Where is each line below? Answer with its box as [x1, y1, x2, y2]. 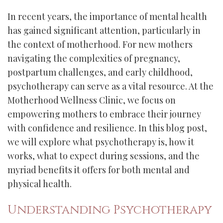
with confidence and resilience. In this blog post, [7, 122, 207, 134]
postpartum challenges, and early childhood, [7, 66, 193, 78]
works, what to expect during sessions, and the [7, 150, 200, 162]
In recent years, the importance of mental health [7, 10, 207, 22]
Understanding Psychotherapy [7, 202, 212, 218]
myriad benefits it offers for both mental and [7, 164, 190, 176]
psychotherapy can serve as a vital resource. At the [7, 80, 214, 92]
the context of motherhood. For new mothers [7, 38, 193, 50]
